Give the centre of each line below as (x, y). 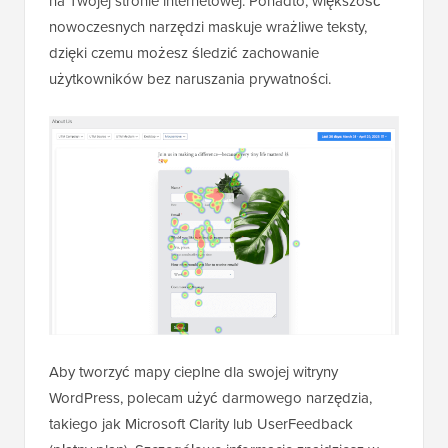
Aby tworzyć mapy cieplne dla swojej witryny (193, 371)
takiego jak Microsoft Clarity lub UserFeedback (201, 423)
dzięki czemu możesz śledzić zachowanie (184, 52)
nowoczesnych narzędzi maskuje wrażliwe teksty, (208, 26)
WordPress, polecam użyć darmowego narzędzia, (210, 397)
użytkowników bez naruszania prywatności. (190, 78)
